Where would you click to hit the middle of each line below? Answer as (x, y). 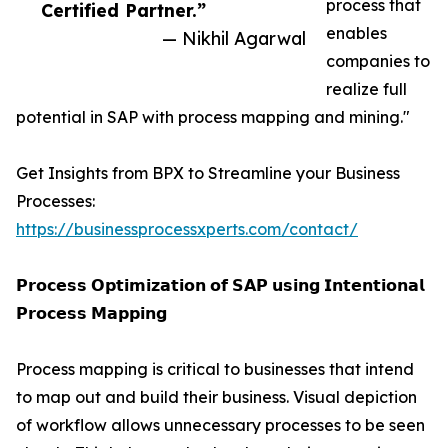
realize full (366, 89)
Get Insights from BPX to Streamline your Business (208, 173)
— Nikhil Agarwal (234, 38)
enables (356, 33)
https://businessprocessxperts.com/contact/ (187, 229)
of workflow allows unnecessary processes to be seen (220, 425)
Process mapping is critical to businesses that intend (215, 369)
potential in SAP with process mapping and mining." (213, 117)
